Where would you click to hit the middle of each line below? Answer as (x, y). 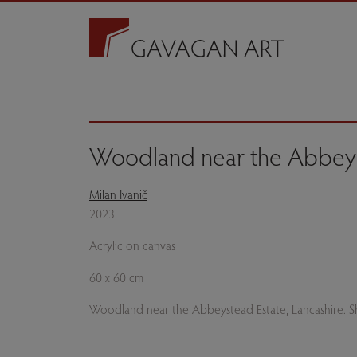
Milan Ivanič (118, 194)
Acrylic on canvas (132, 245)
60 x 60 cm (116, 277)
